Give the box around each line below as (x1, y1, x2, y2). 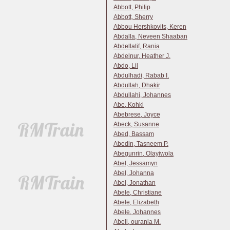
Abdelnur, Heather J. (113, 52, 170, 60)
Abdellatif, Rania (113, 43, 160, 50)
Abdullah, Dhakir (113, 82, 160, 89)
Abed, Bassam (113, 130, 154, 138)
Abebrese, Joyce (113, 111, 160, 118)
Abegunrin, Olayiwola (113, 150, 174, 157)
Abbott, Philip (113, 4, 150, 11)
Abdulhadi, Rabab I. (113, 72, 169, 79)
